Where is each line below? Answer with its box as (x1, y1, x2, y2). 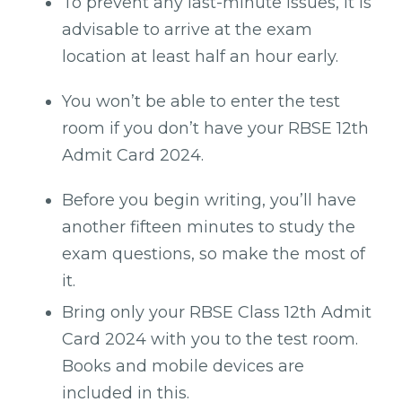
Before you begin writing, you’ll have (62, 189, 356, 210)
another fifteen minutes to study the (62, 216, 355, 237)
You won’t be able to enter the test (62, 91, 340, 111)
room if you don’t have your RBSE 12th (62, 118, 369, 138)
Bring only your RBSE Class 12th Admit (62, 301, 371, 322)
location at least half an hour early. (62, 46, 338, 66)
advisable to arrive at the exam (62, 19, 312, 39)
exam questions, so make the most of (62, 243, 365, 264)
